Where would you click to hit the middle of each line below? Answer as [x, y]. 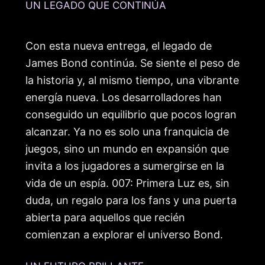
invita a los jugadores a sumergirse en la [125, 166]
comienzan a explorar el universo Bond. [124, 235]
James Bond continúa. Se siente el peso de [132, 63]
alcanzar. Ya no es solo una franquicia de [127, 132]
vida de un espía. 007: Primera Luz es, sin [127, 183]
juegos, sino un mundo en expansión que [127, 149]
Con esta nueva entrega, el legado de [119, 46]
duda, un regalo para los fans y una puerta [131, 201]
